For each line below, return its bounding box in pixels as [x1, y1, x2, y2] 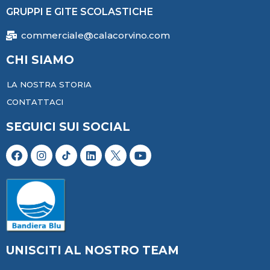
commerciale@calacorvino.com [21, 29, 170, 41]
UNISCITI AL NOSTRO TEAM [6, 243, 179, 257]
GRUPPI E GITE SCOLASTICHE [6, 5, 153, 17]
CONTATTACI [7, 96, 63, 107]
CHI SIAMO [6, 52, 74, 67]
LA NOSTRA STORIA [7, 79, 92, 89]
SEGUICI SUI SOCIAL [6, 119, 130, 134]
